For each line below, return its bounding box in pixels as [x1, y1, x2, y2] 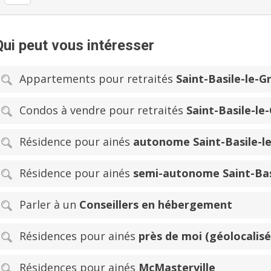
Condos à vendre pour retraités [19, 102, 186, 117]
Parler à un [19, 197, 79, 212]
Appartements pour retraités [19, 71, 176, 86]
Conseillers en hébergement [79, 197, 232, 212]
